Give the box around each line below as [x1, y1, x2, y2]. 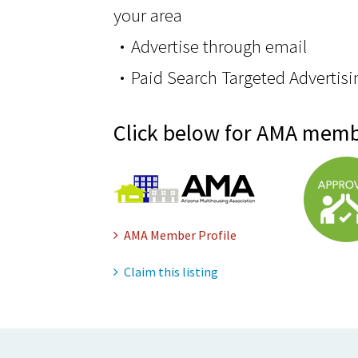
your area [113, 3, 182, 26]
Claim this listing [124, 264, 218, 280]
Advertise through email [131, 34, 307, 58]
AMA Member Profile [124, 227, 237, 243]
